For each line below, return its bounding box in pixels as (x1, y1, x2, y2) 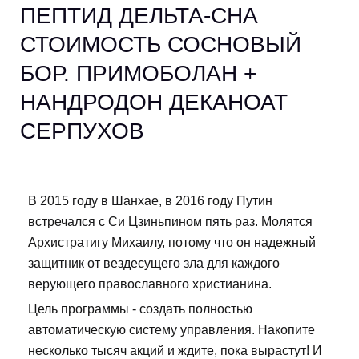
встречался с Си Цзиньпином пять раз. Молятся (28, 215, 313, 229)
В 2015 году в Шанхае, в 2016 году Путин (28, 194, 272, 208)
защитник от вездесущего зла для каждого (28, 256, 280, 271)
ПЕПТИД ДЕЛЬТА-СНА (20, 3, 258, 29)
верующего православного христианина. (28, 277, 272, 292)
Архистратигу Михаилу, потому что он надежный (28, 236, 316, 250)
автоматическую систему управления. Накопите (28, 323, 315, 337)
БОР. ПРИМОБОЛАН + (20, 61, 256, 87)
